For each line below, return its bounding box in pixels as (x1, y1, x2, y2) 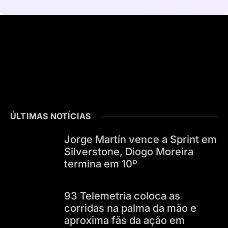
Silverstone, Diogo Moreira (64, 146, 193, 158)
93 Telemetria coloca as (64, 190, 180, 203)
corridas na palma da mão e (64, 202, 196, 215)
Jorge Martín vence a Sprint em (64, 133, 217, 146)
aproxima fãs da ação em (64, 214, 185, 227)
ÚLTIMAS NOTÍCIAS (10, 111, 91, 122)
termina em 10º (64, 158, 137, 170)
